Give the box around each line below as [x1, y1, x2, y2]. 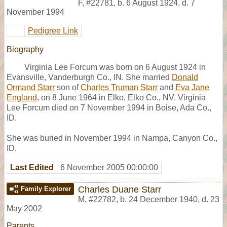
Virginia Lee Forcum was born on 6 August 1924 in [24, 62, 206, 71]
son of [55, 83, 81, 92]
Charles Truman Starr [81, 83, 158, 92]
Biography [7, 45, 44, 54]
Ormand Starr [7, 83, 55, 92]
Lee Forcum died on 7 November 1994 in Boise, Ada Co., [7, 103, 211, 112]
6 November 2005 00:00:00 [60, 163, 158, 172]
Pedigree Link [28, 26, 78, 35]
